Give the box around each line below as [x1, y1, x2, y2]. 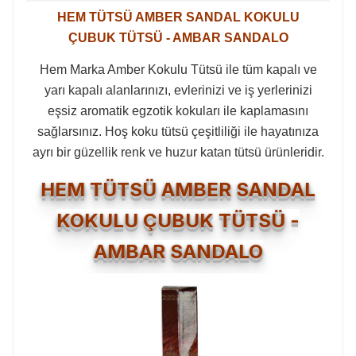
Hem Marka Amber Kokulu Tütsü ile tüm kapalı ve [39, 63, 317, 76]
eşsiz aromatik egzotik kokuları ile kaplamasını [48, 104, 308, 118]
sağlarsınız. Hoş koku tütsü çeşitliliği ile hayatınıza [37, 125, 319, 138]
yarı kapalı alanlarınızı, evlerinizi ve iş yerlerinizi [44, 83, 312, 97]
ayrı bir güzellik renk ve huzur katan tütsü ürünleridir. [32, 145, 324, 159]
